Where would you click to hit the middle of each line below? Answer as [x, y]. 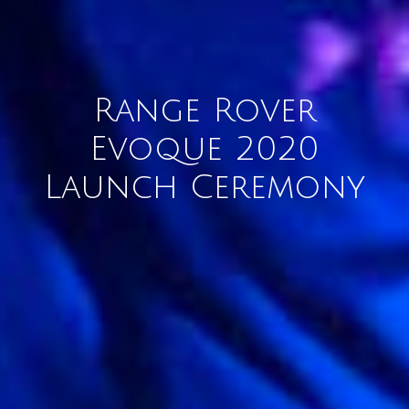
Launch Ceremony [204, 188]
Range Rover [204, 111]
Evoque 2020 [204, 149]
